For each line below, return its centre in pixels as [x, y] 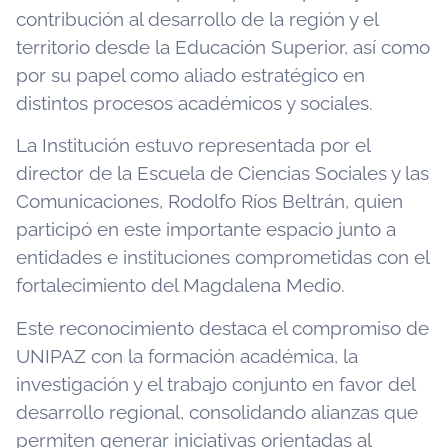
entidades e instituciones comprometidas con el [222, 257]
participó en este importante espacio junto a [206, 229]
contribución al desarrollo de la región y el [197, 19]
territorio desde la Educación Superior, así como [223, 47]
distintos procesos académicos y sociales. [194, 103]
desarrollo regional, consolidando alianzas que [217, 411]
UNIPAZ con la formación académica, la [187, 355]
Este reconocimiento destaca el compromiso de [222, 327]
